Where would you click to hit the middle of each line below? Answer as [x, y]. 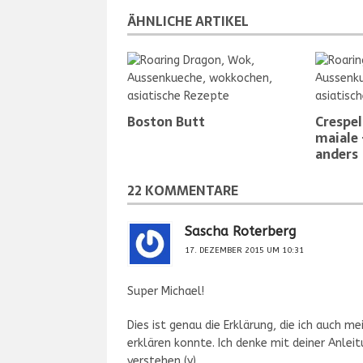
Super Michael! [166, 291]
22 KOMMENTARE [183, 190]
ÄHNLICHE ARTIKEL [188, 21]
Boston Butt [166, 122]
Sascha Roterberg [240, 231]
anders [336, 154]
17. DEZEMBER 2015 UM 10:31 [244, 250]
